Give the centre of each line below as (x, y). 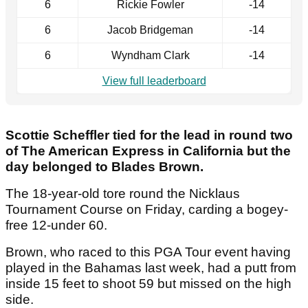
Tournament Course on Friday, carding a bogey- (147, 210)
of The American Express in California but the (148, 151)
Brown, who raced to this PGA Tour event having (148, 252)
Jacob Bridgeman (150, 30)
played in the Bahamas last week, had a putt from (151, 268)
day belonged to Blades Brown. (106, 167)
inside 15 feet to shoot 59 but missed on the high (148, 284)
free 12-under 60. (58, 225)
